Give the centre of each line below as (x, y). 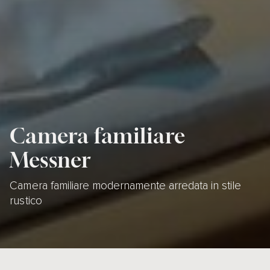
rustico (26, 200)
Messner (50, 160)
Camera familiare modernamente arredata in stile (126, 185)
